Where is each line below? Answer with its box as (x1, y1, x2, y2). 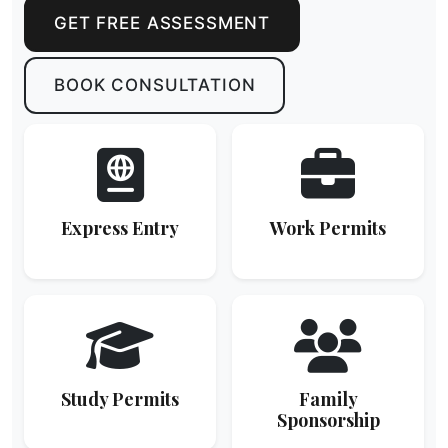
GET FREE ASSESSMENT (54, 13, 271, 34)
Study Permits (61, 387, 179, 412)
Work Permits (270, 216, 386, 241)
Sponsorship (276, 408, 380, 433)
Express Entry (61, 216, 179, 241)
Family (298, 387, 358, 412)
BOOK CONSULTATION (54, 75, 256, 96)
